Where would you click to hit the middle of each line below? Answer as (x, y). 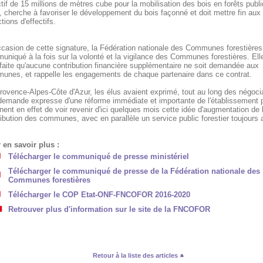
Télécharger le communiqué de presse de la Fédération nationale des (134, 171)
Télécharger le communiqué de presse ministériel (98, 156)
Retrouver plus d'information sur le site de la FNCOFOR (109, 209)
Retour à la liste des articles (136, 255)
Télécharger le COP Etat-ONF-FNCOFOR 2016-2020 (99, 195)
